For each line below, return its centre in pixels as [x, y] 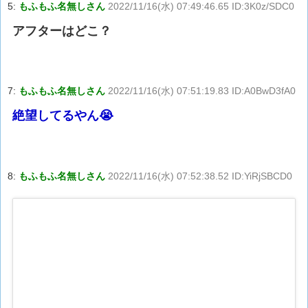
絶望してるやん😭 [63, 116]
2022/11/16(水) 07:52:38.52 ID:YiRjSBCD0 [200, 176]
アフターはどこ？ [62, 31]
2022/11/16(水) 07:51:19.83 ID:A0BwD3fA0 [202, 91]
